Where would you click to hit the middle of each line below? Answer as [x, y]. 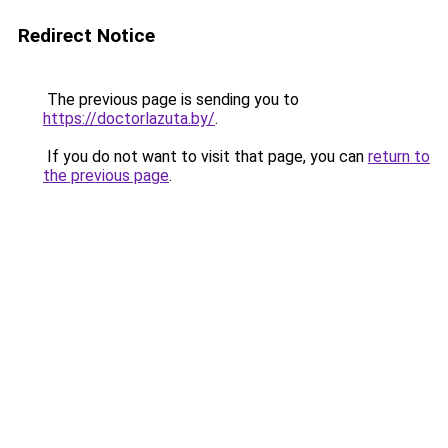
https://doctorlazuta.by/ [129, 118]
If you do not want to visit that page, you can [205, 156]
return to [399, 156]
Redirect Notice [86, 35]
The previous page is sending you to [171, 99]
